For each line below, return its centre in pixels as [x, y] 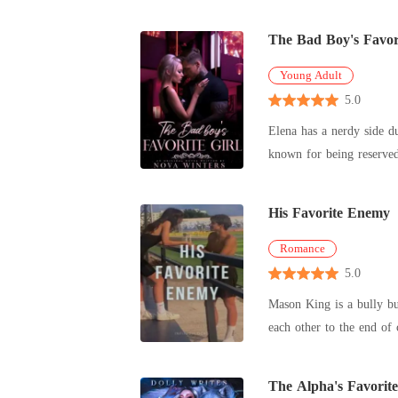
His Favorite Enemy [329, 213]
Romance [302, 248]
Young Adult [311, 75]
